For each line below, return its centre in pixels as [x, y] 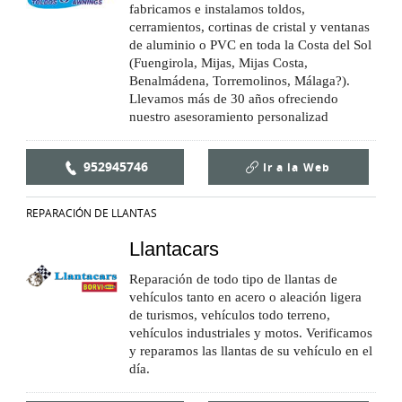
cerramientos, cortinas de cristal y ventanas [249, 26]
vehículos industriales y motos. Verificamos [251, 332]
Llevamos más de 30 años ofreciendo [234, 98]
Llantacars [174, 249]
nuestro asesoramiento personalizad [229, 116]
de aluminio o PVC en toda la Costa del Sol [250, 44]
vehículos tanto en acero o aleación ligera [245, 297]
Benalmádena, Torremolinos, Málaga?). [240, 80]
